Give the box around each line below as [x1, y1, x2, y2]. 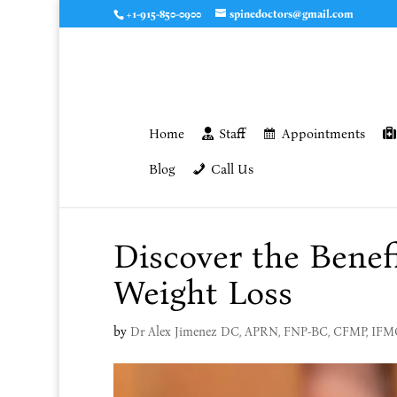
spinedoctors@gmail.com [229, 8, 354, 20]
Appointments [281, 126, 365, 142]
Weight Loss [113, 273, 292, 313]
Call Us [210, 161, 253, 177]
